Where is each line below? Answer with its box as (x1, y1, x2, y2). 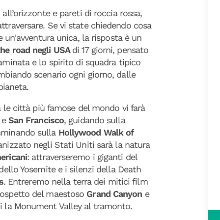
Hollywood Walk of (55, 127, 134, 137)
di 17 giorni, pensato (72, 45, 149, 55)
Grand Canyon (86, 189, 142, 199)
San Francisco (8, 115, 64, 125)
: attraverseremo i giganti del (27, 152, 137, 162)
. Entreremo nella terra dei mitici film (3, 176, 148, 187)
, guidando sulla (64, 115, 125, 125)
